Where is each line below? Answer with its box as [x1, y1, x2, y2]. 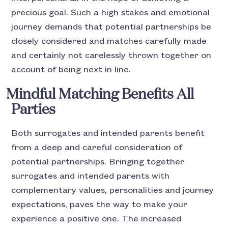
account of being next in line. [11, 65, 133, 75]
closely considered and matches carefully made [11, 37, 207, 46]
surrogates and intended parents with [11, 172, 170, 181]
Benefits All [122, 88, 194, 102]
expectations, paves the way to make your [11, 200, 188, 210]
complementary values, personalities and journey [11, 186, 214, 195]
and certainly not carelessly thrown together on [11, 51, 212, 61]
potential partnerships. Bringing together [11, 157, 185, 167]
